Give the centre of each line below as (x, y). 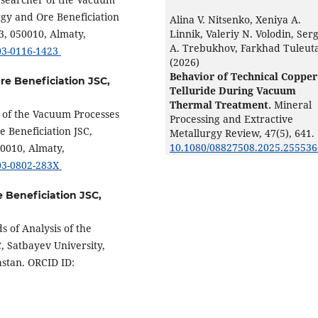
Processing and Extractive (231, 119)
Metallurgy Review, (217, 133)
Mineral (293, 104)
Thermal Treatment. (222, 104)
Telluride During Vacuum (233, 90)
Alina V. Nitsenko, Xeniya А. (235, 19)
